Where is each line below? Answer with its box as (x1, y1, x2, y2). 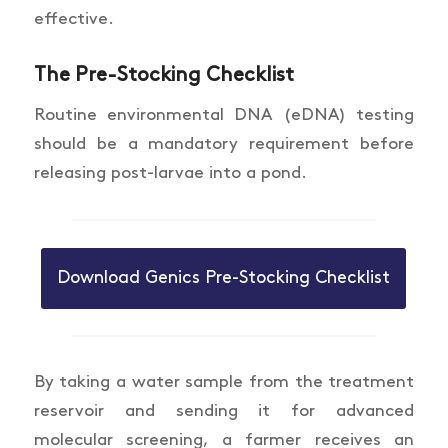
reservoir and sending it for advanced (33, 403, 415, 420)
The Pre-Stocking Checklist (33, 66, 294, 85)
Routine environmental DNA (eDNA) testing (33, 107, 415, 124)
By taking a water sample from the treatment (33, 374, 415, 391)
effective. (33, 11, 114, 28)
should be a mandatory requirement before (33, 136, 415, 153)
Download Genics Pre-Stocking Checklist (57, 269, 391, 286)
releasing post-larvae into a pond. (33, 165, 307, 182)
